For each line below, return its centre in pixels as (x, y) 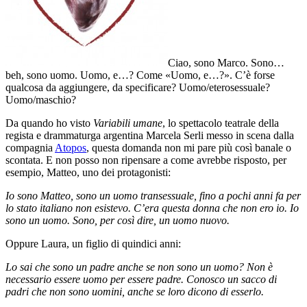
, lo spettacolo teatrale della (221, 123)
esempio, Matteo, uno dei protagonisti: (88, 172)
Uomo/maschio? (41, 99)
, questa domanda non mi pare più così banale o (189, 147)
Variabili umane (128, 123)
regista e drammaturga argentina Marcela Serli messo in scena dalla (150, 135)
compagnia (30, 147)
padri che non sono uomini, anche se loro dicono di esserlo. (135, 291)
